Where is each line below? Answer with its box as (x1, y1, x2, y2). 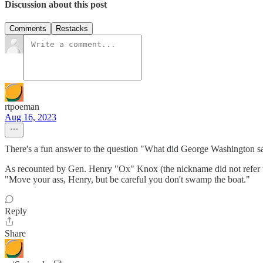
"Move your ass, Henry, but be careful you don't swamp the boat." (5, 174, 250, 185)
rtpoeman (5, 102, 39, 112)
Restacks (56, 24, 88, 33)
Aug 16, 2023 (5, 112, 56, 123)
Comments (9, 24, 46, 33)
